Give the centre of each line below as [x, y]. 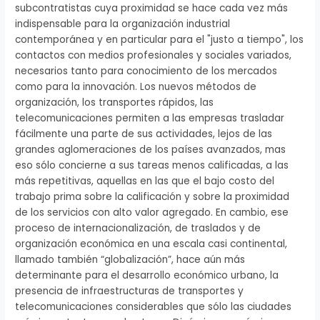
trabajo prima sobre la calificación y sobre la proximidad [152, 196]
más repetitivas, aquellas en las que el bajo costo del [145, 181]
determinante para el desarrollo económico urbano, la [147, 275]
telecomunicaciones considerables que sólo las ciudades [154, 306]
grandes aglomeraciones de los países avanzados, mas [151, 149]
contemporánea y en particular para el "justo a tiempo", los [160, 39]
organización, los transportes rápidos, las [115, 102]
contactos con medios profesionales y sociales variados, [154, 55]
